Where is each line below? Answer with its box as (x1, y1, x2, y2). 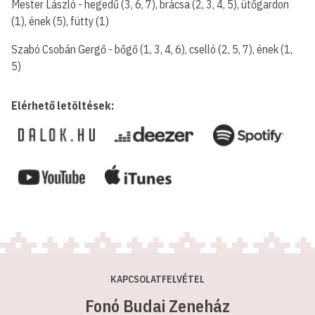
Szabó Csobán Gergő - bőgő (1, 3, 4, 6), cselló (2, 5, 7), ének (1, (11, 42, 292, 56)
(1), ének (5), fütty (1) (11, 14, 109, 28)
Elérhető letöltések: (11, 98, 114, 112)
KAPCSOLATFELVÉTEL (110, 273, 205, 285)
